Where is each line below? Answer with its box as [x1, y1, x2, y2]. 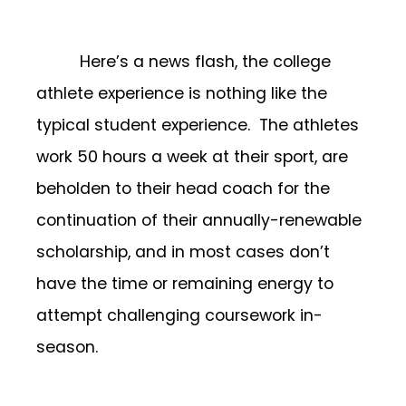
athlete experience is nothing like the [36, 82, 327, 104]
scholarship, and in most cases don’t [36, 240, 330, 263]
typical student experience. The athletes [36, 113, 359, 136]
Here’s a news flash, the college [80, 50, 331, 72]
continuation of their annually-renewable [36, 208, 362, 231]
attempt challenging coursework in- [36, 304, 323, 326]
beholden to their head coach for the [36, 177, 330, 199]
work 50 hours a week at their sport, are [36, 145, 348, 168]
